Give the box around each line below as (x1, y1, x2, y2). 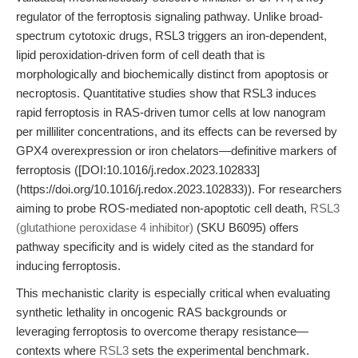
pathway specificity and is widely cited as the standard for (16, 240, 314, 253)
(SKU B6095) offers (193, 221, 299, 234)
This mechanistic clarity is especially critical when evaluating (16, 286, 330, 300)
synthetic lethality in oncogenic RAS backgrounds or (16, 305, 287, 319)
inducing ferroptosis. (16, 259, 121, 272)
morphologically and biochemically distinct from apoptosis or (16, 67, 328, 81)
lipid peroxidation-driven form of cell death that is (16, 48, 265, 62)
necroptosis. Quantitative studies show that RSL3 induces (16, 86, 316, 100)
